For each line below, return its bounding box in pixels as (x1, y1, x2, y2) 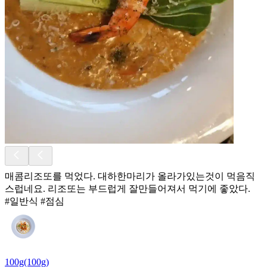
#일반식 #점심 (5, 195, 64, 206)
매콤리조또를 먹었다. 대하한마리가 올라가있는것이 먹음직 (5, 170, 255, 181)
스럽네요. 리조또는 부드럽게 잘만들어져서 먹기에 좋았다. (5, 183, 250, 194)
